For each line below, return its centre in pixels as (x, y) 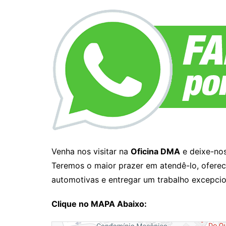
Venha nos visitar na (91, 151)
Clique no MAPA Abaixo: (99, 204)
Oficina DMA (155, 151)
